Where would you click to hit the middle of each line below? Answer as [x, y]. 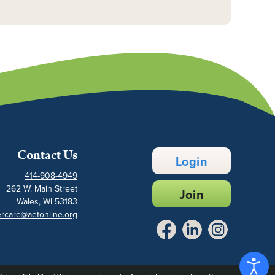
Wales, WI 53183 [47, 201]
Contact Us [47, 155]
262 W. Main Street [42, 188]
